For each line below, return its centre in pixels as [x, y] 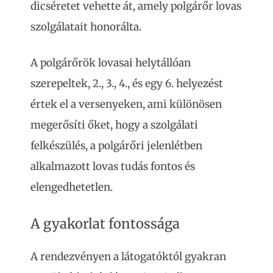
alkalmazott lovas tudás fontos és [113, 166]
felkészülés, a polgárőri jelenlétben [116, 146]
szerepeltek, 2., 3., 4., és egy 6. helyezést [127, 83]
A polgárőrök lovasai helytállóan [111, 63]
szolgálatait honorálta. [87, 27]
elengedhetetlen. [72, 187]
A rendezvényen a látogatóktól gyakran [128, 256]
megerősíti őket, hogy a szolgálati [114, 125]
